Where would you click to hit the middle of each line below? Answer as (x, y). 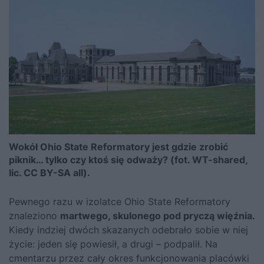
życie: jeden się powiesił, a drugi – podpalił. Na (113, 244)
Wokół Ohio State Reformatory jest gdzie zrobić (118, 146)
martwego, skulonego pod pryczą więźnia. (158, 215)
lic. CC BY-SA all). (49, 172)
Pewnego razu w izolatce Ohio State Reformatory (120, 201)
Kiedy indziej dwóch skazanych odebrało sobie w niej (128, 230)
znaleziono (34, 215)
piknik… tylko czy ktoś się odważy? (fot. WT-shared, (128, 159)
